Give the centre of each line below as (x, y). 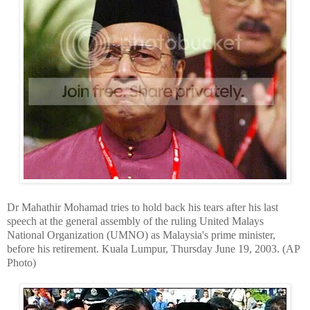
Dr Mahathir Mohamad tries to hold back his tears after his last (143, 207)
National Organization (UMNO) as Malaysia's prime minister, (141, 235)
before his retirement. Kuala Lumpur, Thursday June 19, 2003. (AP (153, 248)
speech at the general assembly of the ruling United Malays (135, 221)
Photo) (21, 262)
